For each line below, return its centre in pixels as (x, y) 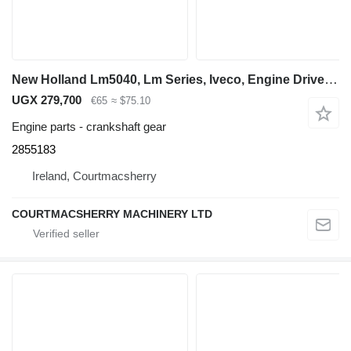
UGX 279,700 (47, 100)
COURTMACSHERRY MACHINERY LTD (112, 214)
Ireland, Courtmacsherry (94, 176)
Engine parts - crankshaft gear (89, 127)
